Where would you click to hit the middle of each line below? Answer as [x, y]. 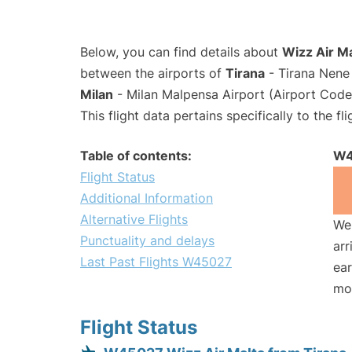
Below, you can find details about [181, 52]
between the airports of [153, 73]
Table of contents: [136, 156]
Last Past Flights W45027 [156, 262]
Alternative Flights [134, 220]
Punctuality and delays [147, 241]
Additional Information [147, 198]
